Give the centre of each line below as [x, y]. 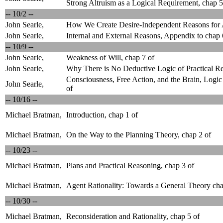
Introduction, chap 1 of [102, 115]
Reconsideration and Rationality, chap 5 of [133, 216]
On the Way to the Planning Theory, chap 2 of [139, 135]
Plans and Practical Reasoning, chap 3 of [130, 166]
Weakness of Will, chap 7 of [110, 57]
